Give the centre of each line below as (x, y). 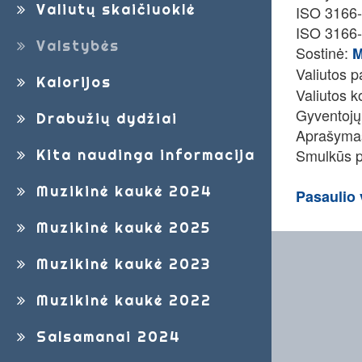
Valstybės (76, 46)
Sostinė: (324, 53)
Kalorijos (72, 82)
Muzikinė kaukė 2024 (122, 191)
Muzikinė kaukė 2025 (121, 227)
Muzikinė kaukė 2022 (122, 300)
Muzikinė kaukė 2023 (121, 264)
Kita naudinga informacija (143, 155)
